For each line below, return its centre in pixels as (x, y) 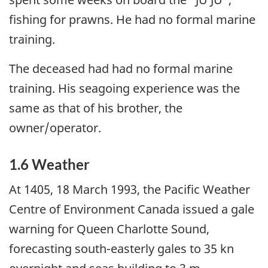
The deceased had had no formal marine (121, 69)
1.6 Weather (49, 165)
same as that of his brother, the (96, 108)
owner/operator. (55, 128)
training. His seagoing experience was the (124, 89)
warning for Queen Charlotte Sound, (109, 229)
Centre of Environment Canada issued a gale (132, 209)
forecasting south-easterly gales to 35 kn (121, 248)
